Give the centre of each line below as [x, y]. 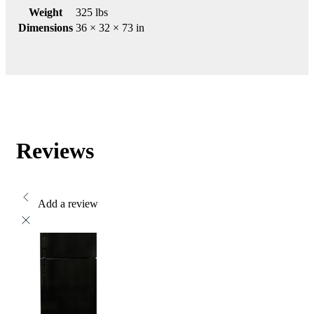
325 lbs [92, 12]
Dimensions [46, 28]
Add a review [68, 204]
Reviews [55, 151]
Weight [46, 12]
